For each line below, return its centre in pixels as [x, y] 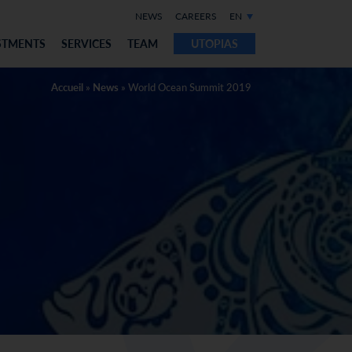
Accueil [67, 87]
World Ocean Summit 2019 [190, 87]
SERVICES [86, 43]
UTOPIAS [214, 43]
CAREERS [196, 16]
